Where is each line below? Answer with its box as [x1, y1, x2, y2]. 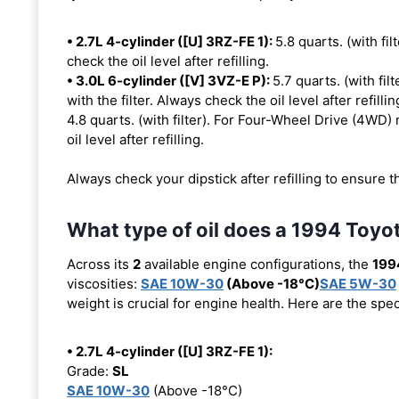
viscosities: [67, 275, 141, 293]
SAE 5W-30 [320, 275, 396, 293]
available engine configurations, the [141, 256, 372, 273]
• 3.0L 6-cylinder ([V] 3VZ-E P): [67, 72, 273, 90]
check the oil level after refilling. [67, 53, 269, 70]
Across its [67, 256, 133, 273]
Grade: [67, 362, 112, 380]
